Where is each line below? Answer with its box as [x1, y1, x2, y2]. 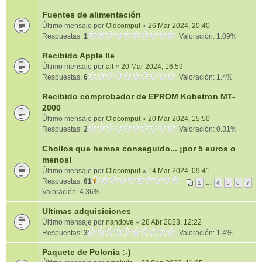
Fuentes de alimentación [42, 10, 141, 19]
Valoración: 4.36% [42, 188, 100, 196]
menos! [42, 155, 72, 164]
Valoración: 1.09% [175, 32, 237, 40]
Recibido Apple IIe [42, 51, 115, 60]
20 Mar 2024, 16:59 [121, 63, 183, 71]
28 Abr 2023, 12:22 [142, 218, 202, 226]
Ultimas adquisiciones [42, 206, 131, 216]
